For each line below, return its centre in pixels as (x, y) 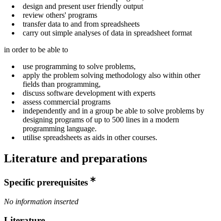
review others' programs (60, 15)
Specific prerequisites (46, 183)
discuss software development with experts (89, 93)
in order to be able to (36, 50)
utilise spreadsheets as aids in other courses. (90, 137)
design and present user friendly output (83, 6)
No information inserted (41, 201)
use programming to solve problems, (79, 66)
